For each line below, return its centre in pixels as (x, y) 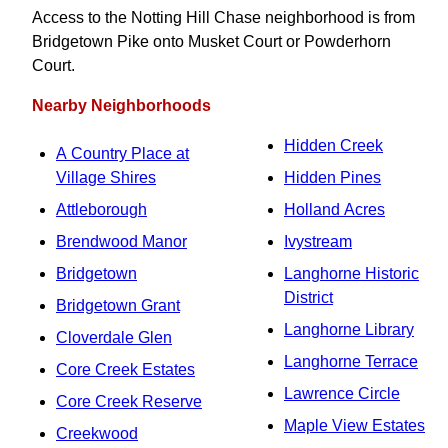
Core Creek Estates (125, 369)
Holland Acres (334, 209)
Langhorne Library (349, 329)
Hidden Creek (333, 145)
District (308, 297)
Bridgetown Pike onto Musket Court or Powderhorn (211, 41)
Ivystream (318, 241)
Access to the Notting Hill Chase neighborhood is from (223, 17)
